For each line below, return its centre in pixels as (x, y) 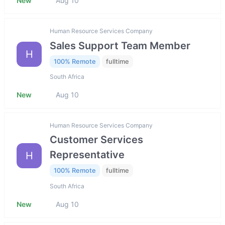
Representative (87, 155)
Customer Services (96, 140)
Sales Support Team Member (120, 45)
